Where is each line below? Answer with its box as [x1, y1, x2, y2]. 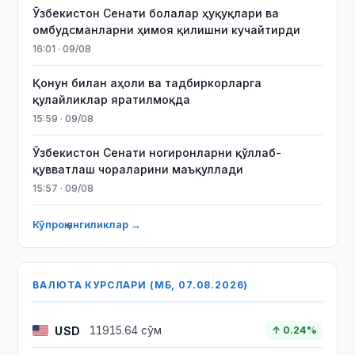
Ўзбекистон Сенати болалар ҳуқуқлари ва [32, 6, 280, 20]
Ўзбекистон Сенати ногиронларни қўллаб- [32, 146, 282, 159]
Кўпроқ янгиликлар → [32, 218, 142, 231]
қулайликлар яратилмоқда [32, 93, 191, 106]
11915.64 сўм [90, 324, 162, 337]
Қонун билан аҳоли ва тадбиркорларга [32, 76, 262, 90]
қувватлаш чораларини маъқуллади [32, 162, 244, 176]
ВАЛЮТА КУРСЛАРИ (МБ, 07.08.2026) [32, 279, 249, 291]
